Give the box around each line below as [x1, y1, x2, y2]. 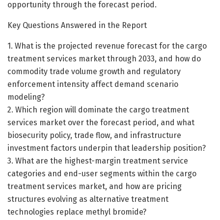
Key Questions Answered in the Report [7, 20, 147, 30]
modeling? [7, 92, 45, 102]
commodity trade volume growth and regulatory [7, 66, 181, 76]
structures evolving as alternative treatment [7, 194, 168, 204]
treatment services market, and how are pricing [7, 181, 182, 191]
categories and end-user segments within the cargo [7, 168, 196, 178]
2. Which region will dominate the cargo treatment [7, 105, 189, 114]
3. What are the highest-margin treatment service [7, 156, 188, 165]
